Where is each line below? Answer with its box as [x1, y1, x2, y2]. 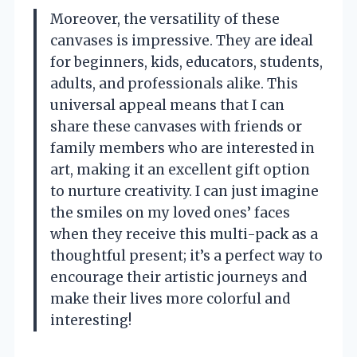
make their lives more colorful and [50, 289, 290, 308]
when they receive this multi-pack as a [50, 225, 318, 243]
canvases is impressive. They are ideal [50, 31, 313, 49]
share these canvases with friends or [50, 117, 302, 135]
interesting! [50, 311, 131, 329]
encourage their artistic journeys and [50, 268, 307, 286]
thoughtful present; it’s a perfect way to [50, 246, 323, 265]
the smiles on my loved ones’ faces [50, 203, 290, 222]
